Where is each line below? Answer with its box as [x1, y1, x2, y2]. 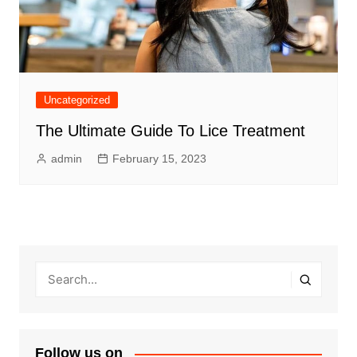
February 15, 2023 [112, 152, 206, 166]
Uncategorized [43, 94, 110, 107]
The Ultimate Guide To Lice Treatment [35, 122, 305, 140]
